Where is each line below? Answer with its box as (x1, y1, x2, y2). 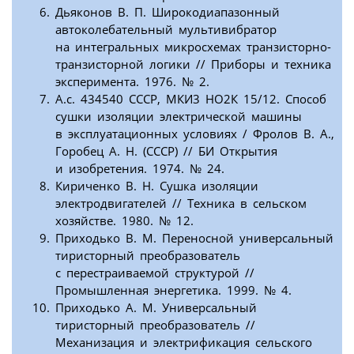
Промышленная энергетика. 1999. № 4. (55, 281, 292, 298)
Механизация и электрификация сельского (55, 333, 312, 350)
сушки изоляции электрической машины (55, 107, 302, 124)
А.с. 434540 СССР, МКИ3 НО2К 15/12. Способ (55, 90, 326, 107)
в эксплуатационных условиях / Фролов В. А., (55, 125, 334, 141)
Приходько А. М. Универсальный (55, 299, 257, 315)
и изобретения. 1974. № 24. (55, 160, 224, 176)
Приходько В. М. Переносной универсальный (55, 229, 333, 246)
